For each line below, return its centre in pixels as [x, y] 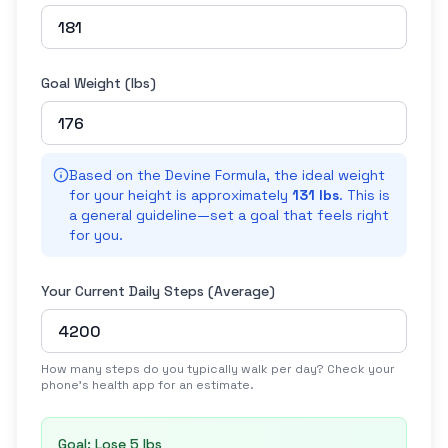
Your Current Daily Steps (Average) [158, 291]
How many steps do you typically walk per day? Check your [218, 369]
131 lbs [315, 195]
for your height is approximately [180, 195]
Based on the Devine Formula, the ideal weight [227, 175]
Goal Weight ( [86, 83]
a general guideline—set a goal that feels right [229, 215]
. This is [364, 195]
